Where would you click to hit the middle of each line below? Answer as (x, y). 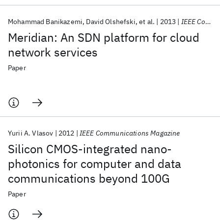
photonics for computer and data (95, 164)
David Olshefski (111, 22)
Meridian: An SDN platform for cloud (104, 37)
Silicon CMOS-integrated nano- (90, 149)
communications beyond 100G (89, 178)
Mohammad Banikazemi (45, 22)
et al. (147, 22)
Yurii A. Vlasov (31, 133)
